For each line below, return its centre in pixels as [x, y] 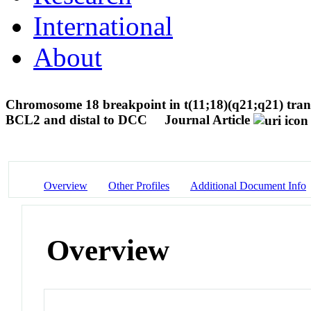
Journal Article [207, 119]
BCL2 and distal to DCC [78, 119]
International [103, 26]
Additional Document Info [248, 185]
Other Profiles [139, 185]
